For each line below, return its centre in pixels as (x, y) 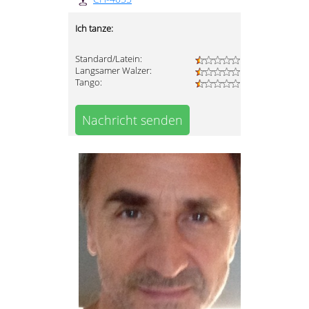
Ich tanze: (94, 29)
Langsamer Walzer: (113, 71)
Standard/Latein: (109, 59)
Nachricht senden (132, 120)
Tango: (89, 83)
